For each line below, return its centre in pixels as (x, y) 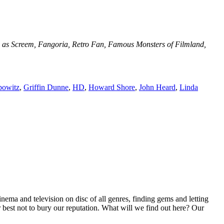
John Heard (157, 87)
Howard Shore (112, 87)
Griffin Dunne (46, 87)
